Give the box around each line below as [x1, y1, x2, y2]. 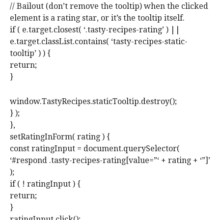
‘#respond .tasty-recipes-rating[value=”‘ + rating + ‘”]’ [10, 156, 210, 165]
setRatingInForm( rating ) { [10, 132, 110, 142]
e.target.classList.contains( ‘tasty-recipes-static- [10, 37, 188, 47]
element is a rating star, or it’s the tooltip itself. [10, 13, 185, 23]
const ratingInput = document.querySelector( [10, 144, 180, 154]
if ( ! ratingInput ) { [10, 179, 81, 189]
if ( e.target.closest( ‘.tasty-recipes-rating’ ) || [10, 25, 180, 35]
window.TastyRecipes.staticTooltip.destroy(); [10, 97, 177, 107]
